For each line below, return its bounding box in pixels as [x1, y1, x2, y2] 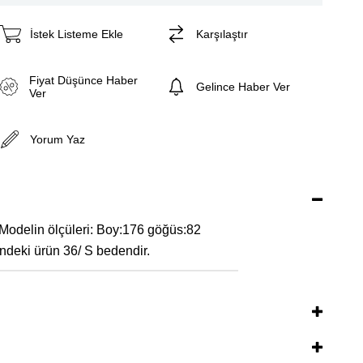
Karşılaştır [196, 28, 249, 41]
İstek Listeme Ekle [29, 28, 123, 41]
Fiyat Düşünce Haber [28, 74, 138, 88]
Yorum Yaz [29, 133, 85, 147]
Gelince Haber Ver [196, 80, 291, 94]
